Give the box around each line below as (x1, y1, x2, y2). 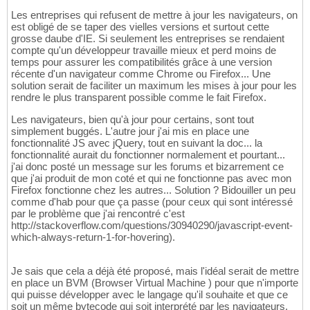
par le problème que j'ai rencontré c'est (11, 208, 185, 220)
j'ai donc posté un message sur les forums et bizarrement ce (11, 161, 284, 173)
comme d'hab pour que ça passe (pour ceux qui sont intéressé (11, 196, 293, 208)
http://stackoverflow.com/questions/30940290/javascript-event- (11, 219, 293, 232)
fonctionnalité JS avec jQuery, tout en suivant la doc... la (11, 137, 262, 149)
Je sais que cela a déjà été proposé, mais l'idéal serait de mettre (11, 265, 299, 277)
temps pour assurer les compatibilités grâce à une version (11, 56, 272, 69)
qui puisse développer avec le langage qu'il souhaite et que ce (11, 289, 288, 301)
